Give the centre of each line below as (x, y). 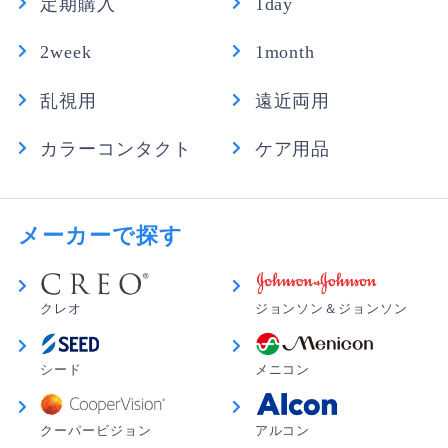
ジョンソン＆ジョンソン (331, 309)
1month (285, 52)
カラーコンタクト (116, 149)
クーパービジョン (96, 430)
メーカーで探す (100, 236)
